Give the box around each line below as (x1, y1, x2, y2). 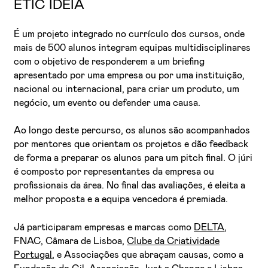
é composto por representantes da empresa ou (14, 167, 215, 177)
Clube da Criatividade (127, 236, 220, 246)
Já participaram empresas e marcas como (14, 222, 194, 232)
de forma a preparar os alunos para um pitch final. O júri (14, 153, 253, 163)
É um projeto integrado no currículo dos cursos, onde (14, 29, 245, 39)
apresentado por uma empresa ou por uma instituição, (14, 71, 245, 81)
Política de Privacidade (68, 115, 135, 122)
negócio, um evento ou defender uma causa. (14, 98, 201, 108)
